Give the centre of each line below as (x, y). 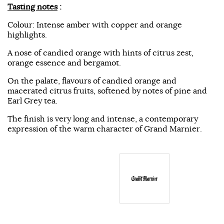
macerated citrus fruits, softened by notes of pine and (107, 90)
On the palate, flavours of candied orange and (92, 80)
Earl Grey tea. (32, 100)
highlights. (27, 34)
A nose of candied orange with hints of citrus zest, (100, 52)
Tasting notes (32, 6)
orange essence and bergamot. (64, 62)
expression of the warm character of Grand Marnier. (105, 128)
